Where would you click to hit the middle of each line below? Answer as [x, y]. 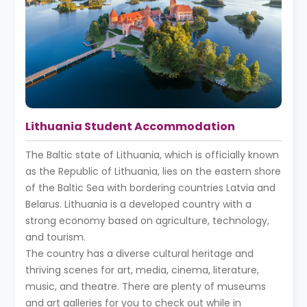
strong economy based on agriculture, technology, [147, 221]
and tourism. [57, 237]
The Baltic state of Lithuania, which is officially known [152, 155]
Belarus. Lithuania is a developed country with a [138, 205]
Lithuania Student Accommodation [130, 127]
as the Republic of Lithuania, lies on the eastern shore [153, 172]
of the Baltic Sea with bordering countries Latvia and [150, 188]
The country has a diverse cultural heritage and [139, 254]
